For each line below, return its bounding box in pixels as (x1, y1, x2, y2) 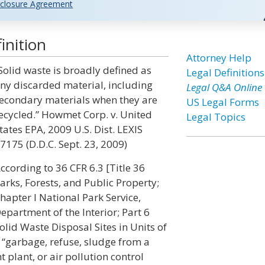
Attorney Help (186, 51, 251, 64)
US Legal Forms (186, 95, 259, 109)
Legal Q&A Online (186, 80, 262, 94)
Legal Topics (186, 110, 245, 124)
